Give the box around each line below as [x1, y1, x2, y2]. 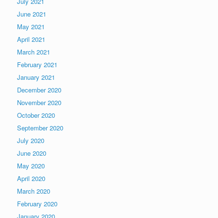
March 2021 [17, 47, 50, 56]
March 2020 [17, 186, 50, 196]
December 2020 [17, 85, 61, 94]
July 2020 [17, 135, 44, 145]
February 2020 [17, 199, 57, 208]
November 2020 [17, 97, 61, 107]
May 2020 [17, 161, 45, 170]
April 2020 [17, 173, 45, 183]
